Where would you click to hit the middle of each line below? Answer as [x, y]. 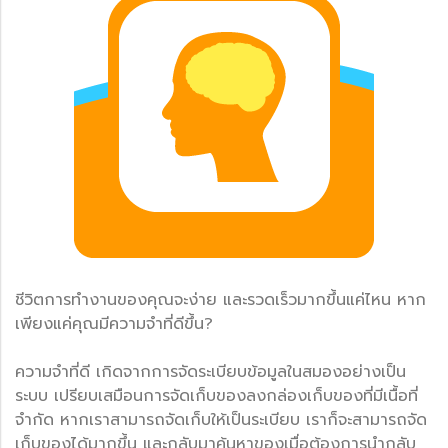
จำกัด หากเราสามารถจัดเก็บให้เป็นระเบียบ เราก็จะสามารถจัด [221, 419]
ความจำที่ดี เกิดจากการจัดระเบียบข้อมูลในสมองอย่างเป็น [210, 371]
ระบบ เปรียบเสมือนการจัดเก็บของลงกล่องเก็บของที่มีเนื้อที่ [216, 395]
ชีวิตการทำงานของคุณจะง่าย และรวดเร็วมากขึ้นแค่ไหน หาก [220, 299]
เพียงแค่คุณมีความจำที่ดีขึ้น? [114, 323]
